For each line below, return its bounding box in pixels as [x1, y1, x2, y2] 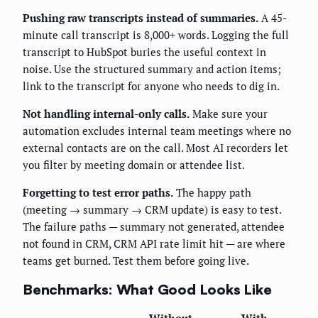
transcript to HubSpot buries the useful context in [23, 44, 266, 59]
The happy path [173, 185, 251, 199]
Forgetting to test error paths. [23, 185, 173, 199]
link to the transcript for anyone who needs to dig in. [23, 78, 280, 93]
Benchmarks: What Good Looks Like [23, 280, 272, 299]
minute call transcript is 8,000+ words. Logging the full [23, 27, 289, 42]
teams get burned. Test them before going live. [23, 253, 249, 268]
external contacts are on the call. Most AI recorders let [23, 140, 288, 155]
